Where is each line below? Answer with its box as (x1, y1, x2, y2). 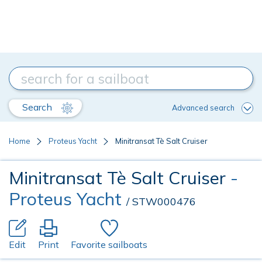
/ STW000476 (126, 195, 196, 208)
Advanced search (172, 102, 235, 112)
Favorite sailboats (71, 239, 147, 250)
